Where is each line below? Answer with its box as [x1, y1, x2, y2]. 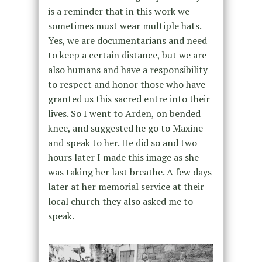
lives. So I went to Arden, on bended [47, 107, 201, 120]
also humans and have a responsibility [47, 63, 208, 77]
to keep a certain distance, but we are [47, 49, 206, 62]
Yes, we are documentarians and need [47, 34, 207, 47]
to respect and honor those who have [47, 78, 205, 91]
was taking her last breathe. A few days [47, 166, 212, 179]
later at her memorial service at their [47, 180, 204, 194]
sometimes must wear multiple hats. [47, 19, 201, 33]
